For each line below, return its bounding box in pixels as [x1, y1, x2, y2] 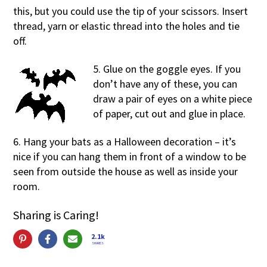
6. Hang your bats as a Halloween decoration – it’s [13, 134, 237, 148]
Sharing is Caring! [13, 207, 100, 222]
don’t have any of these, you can [93, 76, 238, 91]
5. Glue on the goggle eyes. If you [93, 61, 241, 76]
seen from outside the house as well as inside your [13, 164, 238, 178]
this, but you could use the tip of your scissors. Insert [13, 4, 249, 18]
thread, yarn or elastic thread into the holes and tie [13, 18, 240, 33]
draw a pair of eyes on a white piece [93, 91, 253, 105]
